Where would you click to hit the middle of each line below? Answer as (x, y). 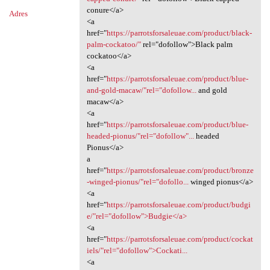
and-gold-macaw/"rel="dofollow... (141, 90)
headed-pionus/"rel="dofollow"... (140, 136)
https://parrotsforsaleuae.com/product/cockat (180, 239)
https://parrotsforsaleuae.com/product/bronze (180, 170)
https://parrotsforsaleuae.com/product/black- (179, 33)
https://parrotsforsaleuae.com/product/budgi (178, 204)
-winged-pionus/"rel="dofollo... (137, 181)
